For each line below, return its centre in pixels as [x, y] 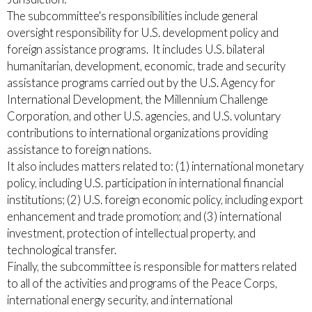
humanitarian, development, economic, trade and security [146, 66]
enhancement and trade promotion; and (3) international [144, 216]
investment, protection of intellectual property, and [131, 233]
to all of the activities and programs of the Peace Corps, [142, 283]
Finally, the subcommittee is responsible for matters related [152, 266]
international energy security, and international [120, 300]
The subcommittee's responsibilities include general [132, 16]
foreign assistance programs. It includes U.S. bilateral [136, 49]
